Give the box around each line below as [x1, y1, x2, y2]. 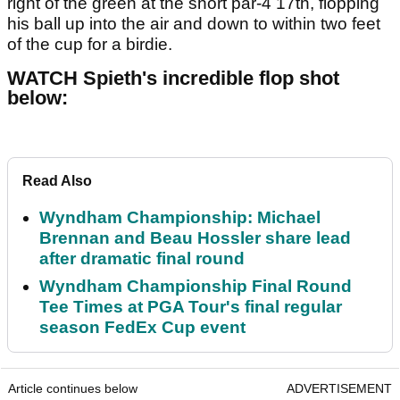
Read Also [22, 173, 92, 189]
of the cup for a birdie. [7, 35, 177, 54]
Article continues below [8, 381, 137, 396]
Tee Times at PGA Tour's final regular [39, 297, 342, 317]
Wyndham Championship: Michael [39, 208, 321, 228]
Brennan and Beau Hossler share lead [39, 229, 351, 248]
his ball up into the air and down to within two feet [7, 14, 380, 34]
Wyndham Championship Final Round [39, 277, 352, 296]
